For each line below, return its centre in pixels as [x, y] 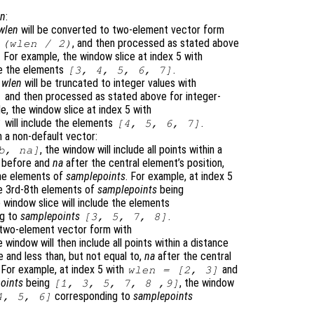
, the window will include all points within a [131, 150]
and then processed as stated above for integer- [112, 97]
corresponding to [93, 296]
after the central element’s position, [144, 163]
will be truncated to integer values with [109, 83]
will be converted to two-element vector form [121, 30]
